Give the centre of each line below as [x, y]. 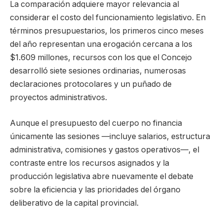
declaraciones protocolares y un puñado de [91, 84]
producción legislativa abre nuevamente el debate [102, 177]
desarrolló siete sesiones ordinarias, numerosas [98, 71]
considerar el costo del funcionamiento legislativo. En [108, 18]
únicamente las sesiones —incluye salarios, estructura [110, 137]
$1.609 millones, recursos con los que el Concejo [101, 58]
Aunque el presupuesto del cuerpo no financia [96, 123]
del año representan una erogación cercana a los [101, 44]
